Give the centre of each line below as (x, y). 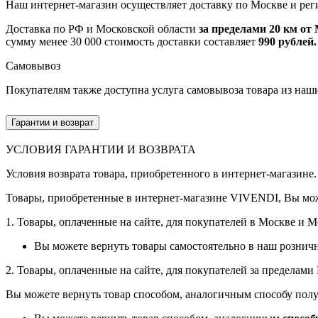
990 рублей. (287, 41)
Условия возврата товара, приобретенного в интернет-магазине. (161, 174)
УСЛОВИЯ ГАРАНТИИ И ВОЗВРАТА (101, 150)
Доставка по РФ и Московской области (102, 28)
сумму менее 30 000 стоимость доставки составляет (132, 41)
